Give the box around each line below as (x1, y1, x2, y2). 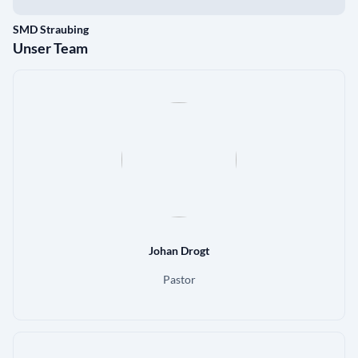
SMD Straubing (13, 22, 89, 37)
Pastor (162, 272, 196, 287)
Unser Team (13, 39, 88, 58)
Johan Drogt (149, 244, 209, 258)
